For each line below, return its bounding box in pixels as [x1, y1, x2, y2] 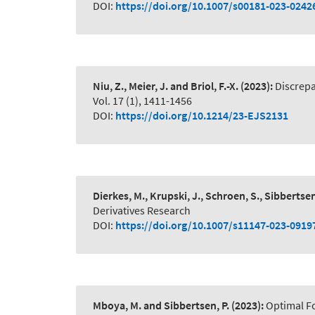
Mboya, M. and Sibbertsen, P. [93, 298, 229, 313]
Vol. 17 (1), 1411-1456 [93, 94, 192, 108]
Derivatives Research [93, 203, 191, 218]
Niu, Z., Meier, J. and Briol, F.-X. [93, 79, 238, 94]
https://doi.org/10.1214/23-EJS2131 [115, 108, 288, 123]
